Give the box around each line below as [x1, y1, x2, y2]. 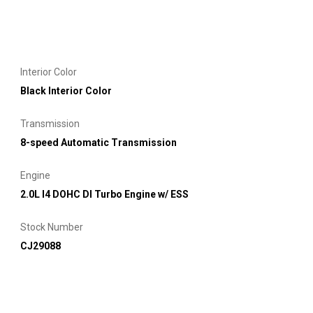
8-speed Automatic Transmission [20, 136, 177, 148]
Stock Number [20, 221, 83, 233]
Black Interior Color [20, 85, 112, 96]
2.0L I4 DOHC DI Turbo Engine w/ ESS [20, 188, 189, 200]
